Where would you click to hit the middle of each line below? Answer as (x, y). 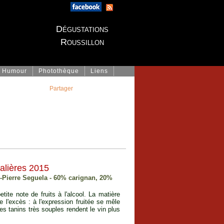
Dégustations (82, 29)
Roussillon (82, 42)
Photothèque (59, 71)
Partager (61, 88)
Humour (14, 71)
